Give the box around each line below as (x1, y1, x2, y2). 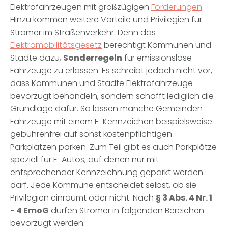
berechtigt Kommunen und (102, 39, 211, 51)
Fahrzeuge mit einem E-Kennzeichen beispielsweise (10, 115, 212, 127)
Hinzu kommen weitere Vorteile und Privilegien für (10, 13, 202, 25)
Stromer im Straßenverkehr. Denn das (10, 26, 156, 38)
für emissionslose (122, 51, 192, 64)
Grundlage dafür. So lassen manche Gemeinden (10, 102, 203, 115)
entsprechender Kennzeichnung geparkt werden (10, 166, 203, 178)
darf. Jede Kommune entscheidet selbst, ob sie (10, 179, 196, 191)
